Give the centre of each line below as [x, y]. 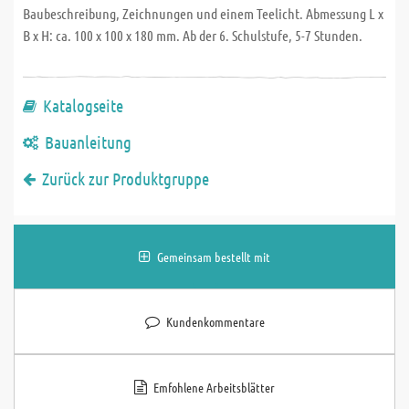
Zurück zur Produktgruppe [126, 178]
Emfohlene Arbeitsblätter [214, 387]
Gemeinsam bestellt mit [214, 257]
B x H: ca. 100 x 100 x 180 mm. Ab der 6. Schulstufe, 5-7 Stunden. [193, 35]
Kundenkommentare [215, 321]
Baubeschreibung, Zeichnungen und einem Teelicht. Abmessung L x [203, 13]
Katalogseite [83, 105]
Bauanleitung [88, 142]
